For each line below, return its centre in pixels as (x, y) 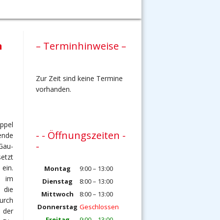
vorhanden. (54, 89)
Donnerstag (57, 207)
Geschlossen (99, 207)
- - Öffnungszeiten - (81, 135)
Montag (57, 168)
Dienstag (57, 181)
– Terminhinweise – (81, 46)
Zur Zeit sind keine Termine (79, 78)
